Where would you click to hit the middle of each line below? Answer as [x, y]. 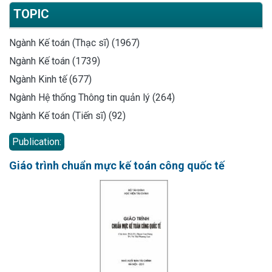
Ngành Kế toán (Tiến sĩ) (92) [67, 115]
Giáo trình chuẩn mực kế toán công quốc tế [117, 165]
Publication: [37, 141]
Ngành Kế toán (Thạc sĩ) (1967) [74, 42]
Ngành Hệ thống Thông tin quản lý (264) [92, 97]
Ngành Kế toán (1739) [55, 61]
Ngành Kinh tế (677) [50, 79]
